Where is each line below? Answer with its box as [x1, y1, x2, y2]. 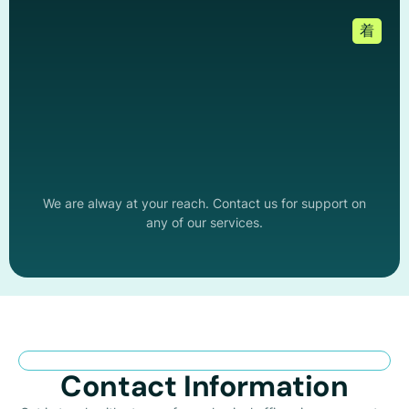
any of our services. [146, 215, 263, 230]
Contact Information [60, 367, 349, 405]
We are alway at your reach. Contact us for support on [43, 195, 366, 211]
